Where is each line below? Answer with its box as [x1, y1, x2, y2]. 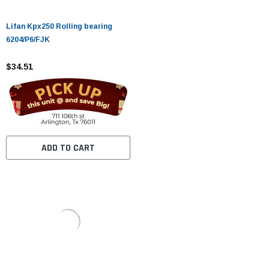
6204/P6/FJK [6, 35, 50, 44]
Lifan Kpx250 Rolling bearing [6, 22, 112, 31]
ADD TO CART [41, 141, 95, 154]
